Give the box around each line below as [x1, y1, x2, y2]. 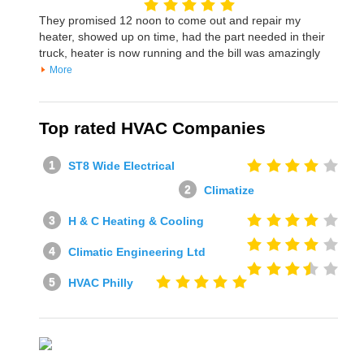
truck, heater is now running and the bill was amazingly [38, 45, 320, 59]
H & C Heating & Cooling [67, 214, 204, 227]
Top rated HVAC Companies [38, 118, 266, 137]
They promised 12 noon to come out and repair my [38, 13, 301, 27]
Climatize [203, 183, 254, 197]
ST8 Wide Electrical [67, 158, 175, 172]
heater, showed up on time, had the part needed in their [38, 29, 325, 43]
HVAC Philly [67, 275, 133, 289]
